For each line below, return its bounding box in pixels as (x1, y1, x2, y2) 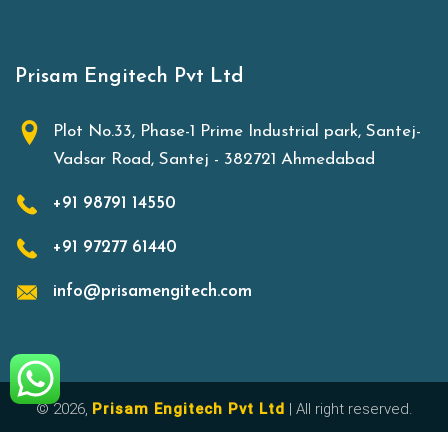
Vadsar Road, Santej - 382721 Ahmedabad (53, 150, 375, 168)
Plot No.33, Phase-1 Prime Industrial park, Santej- (53, 122, 421, 140)
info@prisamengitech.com (53, 282, 252, 300)
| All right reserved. (284, 399, 413, 418)
